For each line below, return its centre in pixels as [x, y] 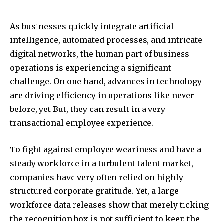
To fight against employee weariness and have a [106, 150]
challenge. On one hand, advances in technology [106, 82]
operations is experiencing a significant [91, 68]
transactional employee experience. [82, 123]
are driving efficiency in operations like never [102, 95]
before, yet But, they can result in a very [88, 109]
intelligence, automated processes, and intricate [106, 40]
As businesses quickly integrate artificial [92, 26]
